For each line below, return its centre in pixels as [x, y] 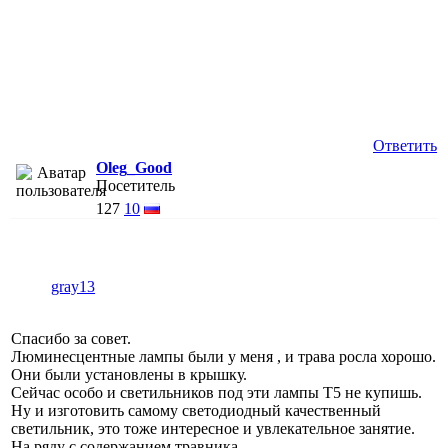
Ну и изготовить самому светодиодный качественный [196, 410]
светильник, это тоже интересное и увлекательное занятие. [213, 428]
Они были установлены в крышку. [129, 374]
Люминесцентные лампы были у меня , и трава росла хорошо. [223, 356]
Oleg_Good [134, 167]
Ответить [405, 145]
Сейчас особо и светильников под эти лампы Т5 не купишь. [216, 392]
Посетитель [135, 185]
